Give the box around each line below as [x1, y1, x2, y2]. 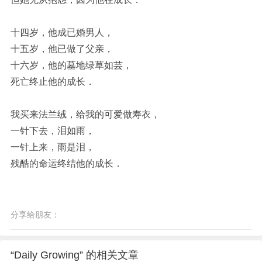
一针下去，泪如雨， [11, 126, 95, 136]
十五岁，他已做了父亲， [11, 44, 113, 54]
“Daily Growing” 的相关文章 [11, 249, 139, 261]
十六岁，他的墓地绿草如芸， [11, 60, 132, 70]
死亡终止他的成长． [11, 77, 95, 87]
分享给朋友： [11, 210, 60, 219]
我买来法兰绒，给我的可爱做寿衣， [11, 109, 160, 119]
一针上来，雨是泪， [11, 142, 95, 152]
